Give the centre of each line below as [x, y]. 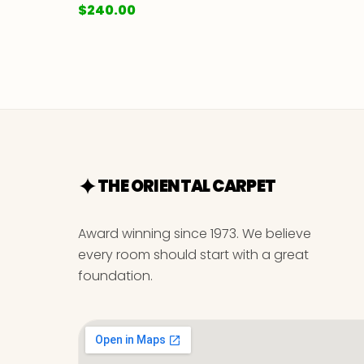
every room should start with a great [193, 255]
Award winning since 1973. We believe [195, 234]
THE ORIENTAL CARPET [187, 186]
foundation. [115, 276]
